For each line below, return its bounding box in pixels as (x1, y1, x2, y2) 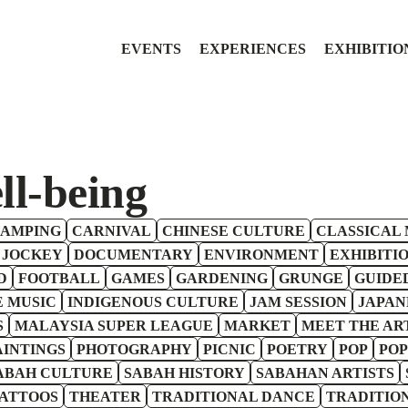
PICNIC (203, 342, 256, 357)
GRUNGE (279, 270, 343, 286)
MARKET (224, 318, 291, 333)
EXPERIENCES (199, 40, 306, 56)
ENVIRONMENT (204, 247, 319, 262)
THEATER (69, 389, 141, 404)
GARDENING (176, 270, 268, 286)
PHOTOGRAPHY (76, 342, 192, 357)
